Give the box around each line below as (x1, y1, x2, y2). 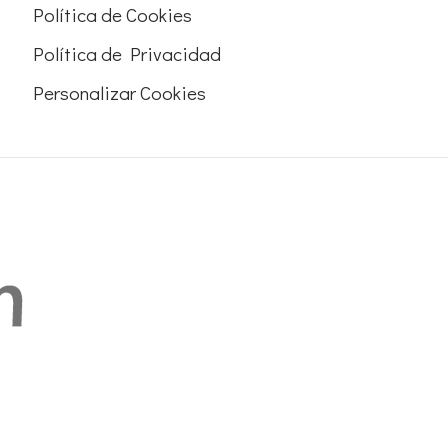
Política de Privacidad (33, 41, 222, 67)
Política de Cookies (33, 2, 193, 28)
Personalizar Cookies (33, 80, 207, 106)
